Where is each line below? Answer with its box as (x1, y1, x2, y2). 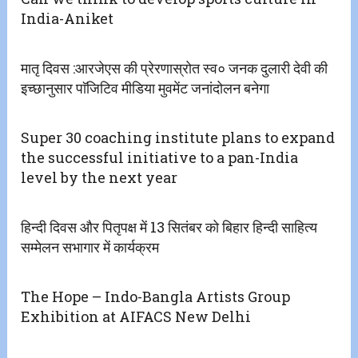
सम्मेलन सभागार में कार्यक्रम (21, 237, 160, 257)
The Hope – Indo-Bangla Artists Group (21, 287, 291, 307)
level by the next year (21, 168, 178, 188)
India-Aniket (21, 9, 114, 29)
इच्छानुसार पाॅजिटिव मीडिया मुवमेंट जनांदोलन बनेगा (21, 78, 270, 98)
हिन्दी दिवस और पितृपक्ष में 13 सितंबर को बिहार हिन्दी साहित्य (21, 217, 318, 237)
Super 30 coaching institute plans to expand (21, 128, 336, 148)
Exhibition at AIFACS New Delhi (21, 307, 252, 327)
